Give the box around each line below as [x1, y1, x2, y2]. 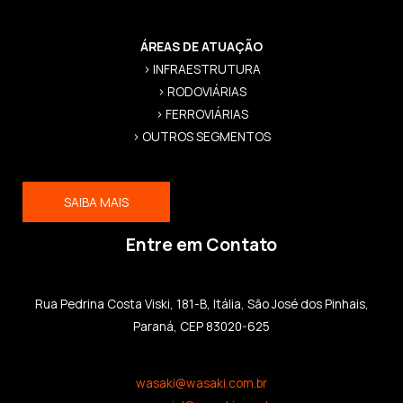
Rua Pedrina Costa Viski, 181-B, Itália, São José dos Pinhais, [34, 295, 369, 313]
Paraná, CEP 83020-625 [133, 318, 270, 336]
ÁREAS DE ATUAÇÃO [140, 37, 263, 55]
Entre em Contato [126, 232, 277, 256]
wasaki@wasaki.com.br [136, 374, 267, 392]
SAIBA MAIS [64, 193, 129, 210]
